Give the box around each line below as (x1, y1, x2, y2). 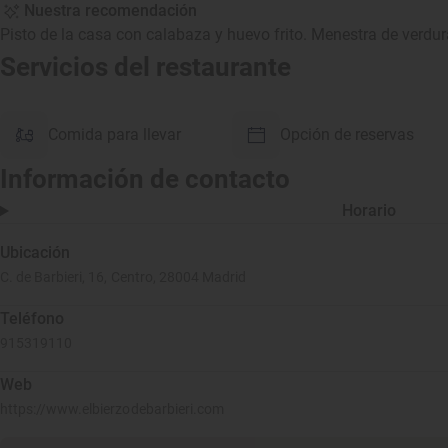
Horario (342, 201, 397, 220)
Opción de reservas (280, 125, 415, 144)
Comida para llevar (48, 125, 181, 144)
